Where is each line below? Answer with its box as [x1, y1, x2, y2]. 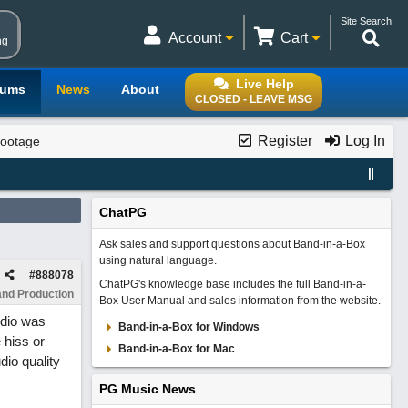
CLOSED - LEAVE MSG [195, 93, 312, 106]
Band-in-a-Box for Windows [117, 321, 260, 333]
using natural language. [98, 254, 217, 267]
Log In [341, 133, 385, 148]
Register [253, 133, 312, 148]
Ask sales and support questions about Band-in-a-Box [98, 238, 365, 250]
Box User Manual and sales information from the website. [98, 294, 381, 307]
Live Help [235, 76, 294, 91]
